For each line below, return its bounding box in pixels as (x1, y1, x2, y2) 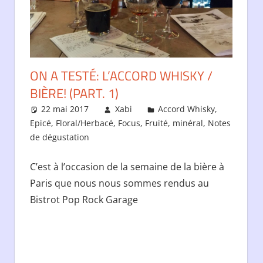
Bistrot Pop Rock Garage (29, 193, 138, 207)
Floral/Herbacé (55, 117, 113, 129)
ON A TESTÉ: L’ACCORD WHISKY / (29, 66, 213, 86)
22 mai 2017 (41, 103, 89, 115)
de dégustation (29, 131, 89, 143)
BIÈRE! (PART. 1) (29, 83, 119, 104)
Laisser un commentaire (113, 131, 208, 143)
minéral (172, 117, 203, 129)
